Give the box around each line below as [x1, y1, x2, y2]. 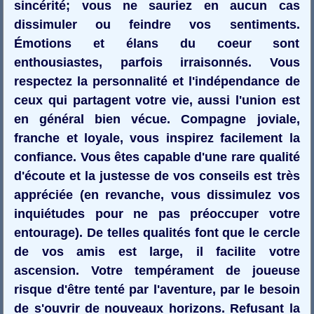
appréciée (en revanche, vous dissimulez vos [14, 187, 300, 202]
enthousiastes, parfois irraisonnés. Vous [14, 55, 300, 69]
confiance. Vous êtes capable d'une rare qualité [14, 149, 300, 164]
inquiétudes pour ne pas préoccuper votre [14, 206, 300, 221]
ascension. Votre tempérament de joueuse [14, 263, 300, 278]
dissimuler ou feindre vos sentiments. [14, 17, 300, 32]
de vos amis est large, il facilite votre [14, 244, 300, 259]
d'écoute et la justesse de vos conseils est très [14, 168, 300, 183]
